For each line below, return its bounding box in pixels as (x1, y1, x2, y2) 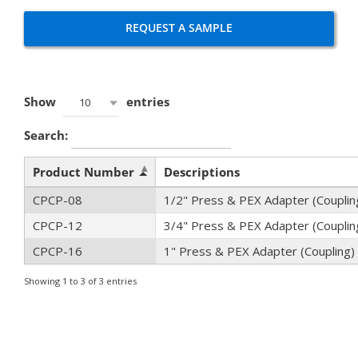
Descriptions (163, 164, 240, 180)
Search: (23, 127, 71, 144)
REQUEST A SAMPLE (125, 20, 233, 35)
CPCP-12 (32, 217, 82, 233)
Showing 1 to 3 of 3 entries (23, 275, 137, 287)
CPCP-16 (32, 243, 82, 259)
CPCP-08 (32, 192, 82, 208)
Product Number (32, 164, 134, 180)
